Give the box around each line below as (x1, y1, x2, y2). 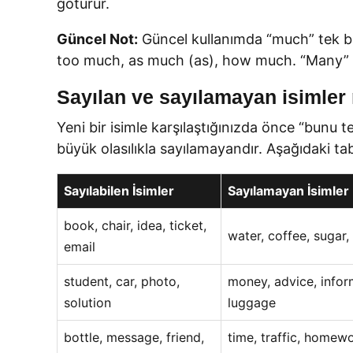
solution (64, 295, 111, 310)
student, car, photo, (64, 273, 180, 289)
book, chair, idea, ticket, (64, 217, 206, 233)
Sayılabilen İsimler (64, 183, 174, 199)
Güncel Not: (57, 31, 138, 47)
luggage (228, 295, 276, 310)
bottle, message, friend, (64, 329, 204, 345)
